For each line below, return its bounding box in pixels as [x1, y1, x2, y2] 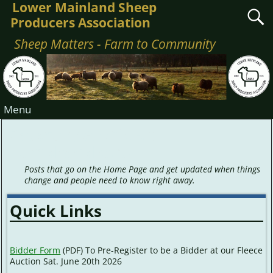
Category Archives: [7, 123, 155, 146]
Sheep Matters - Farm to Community [14, 35, 216, 53]
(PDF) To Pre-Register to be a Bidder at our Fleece [60, 244, 263, 256]
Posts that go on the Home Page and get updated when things [24, 163, 261, 175]
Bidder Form [10, 244, 61, 256]
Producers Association [10, 14, 151, 31]
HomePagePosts [7, 140, 135, 163]
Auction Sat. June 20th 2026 [10, 255, 122, 267]
